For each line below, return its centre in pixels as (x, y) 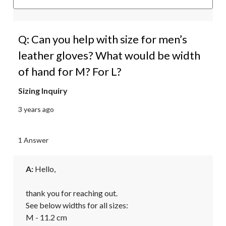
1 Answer (33, 140)
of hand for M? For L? (70, 71)
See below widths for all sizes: (77, 205)
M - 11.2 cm (46, 217)
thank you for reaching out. (72, 193)
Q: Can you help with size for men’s (103, 39)
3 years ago (36, 109)
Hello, (44, 168)
